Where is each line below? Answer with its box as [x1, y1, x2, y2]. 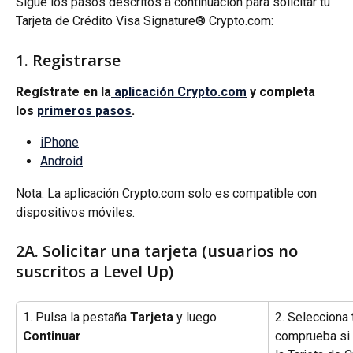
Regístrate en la [16, 84, 111, 99]
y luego [173, 310, 220, 325]
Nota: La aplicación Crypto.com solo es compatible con [16, 185, 320, 201]
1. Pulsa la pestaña [23, 310, 130, 325]
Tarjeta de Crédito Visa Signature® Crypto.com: [16, 13, 273, 29]
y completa [247, 84, 318, 99]
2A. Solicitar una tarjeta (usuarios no [16, 240, 302, 262]
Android [40, 154, 83, 169]
